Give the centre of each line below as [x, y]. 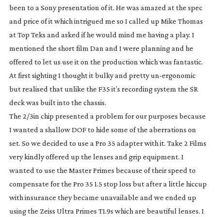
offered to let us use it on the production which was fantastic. [106, 62]
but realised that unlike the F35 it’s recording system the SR [103, 89]
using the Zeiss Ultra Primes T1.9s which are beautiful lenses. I [106, 211]
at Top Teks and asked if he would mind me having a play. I [101, 34]
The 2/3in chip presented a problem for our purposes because [107, 116]
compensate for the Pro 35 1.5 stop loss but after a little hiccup [108, 184]
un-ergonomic [173, 75]
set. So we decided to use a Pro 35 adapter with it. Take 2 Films [108, 143]
